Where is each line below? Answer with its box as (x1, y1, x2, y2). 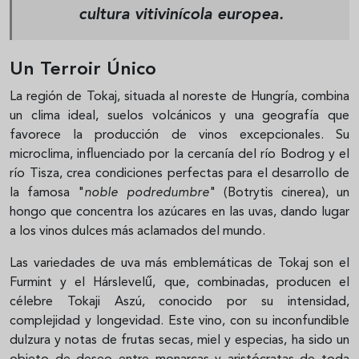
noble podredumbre (84, 186, 209, 200)
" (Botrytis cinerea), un (208, 186, 350, 200)
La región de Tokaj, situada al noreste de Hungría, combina (10, 90, 349, 103)
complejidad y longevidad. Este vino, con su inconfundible (10, 314, 349, 328)
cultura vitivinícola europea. (78, 6, 284, 23)
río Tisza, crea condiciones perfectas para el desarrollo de (10, 167, 349, 180)
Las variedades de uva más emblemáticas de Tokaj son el (10, 256, 349, 270)
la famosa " (10, 186, 85, 200)
